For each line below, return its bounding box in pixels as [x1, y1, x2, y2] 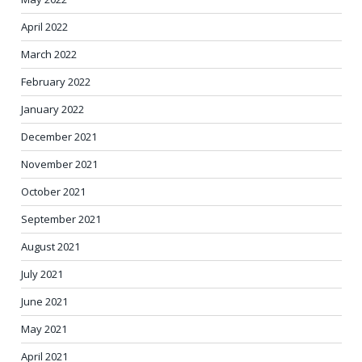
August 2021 [21, 239, 80, 255]
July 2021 [21, 267, 63, 282]
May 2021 [21, 322, 67, 337]
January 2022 [21, 102, 84, 117]
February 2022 [21, 74, 90, 90]
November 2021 [21, 157, 98, 172]
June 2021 [21, 294, 68, 309]
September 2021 [21, 212, 101, 227]
